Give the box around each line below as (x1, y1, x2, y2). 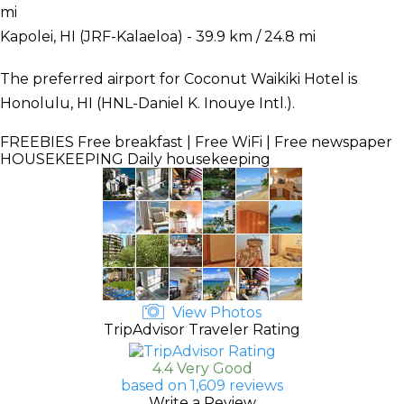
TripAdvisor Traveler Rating (104, 320, 300, 338)
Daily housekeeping (124, 150, 271, 168)
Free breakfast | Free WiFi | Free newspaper (74, 133, 392, 151)
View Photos (169, 303, 262, 321)
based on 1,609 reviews (121, 376, 283, 394)
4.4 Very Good (151, 359, 252, 377)
